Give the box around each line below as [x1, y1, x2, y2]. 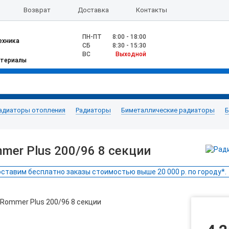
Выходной [116, 51, 146, 58]
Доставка [77, 6, 109, 14]
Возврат [23, 6, 51, 14]
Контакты [136, 6, 168, 14]
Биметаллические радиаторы [121, 106, 215, 114]
